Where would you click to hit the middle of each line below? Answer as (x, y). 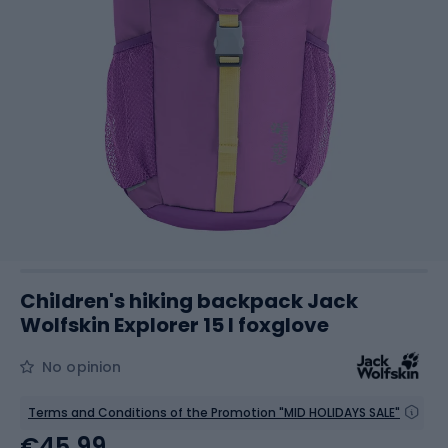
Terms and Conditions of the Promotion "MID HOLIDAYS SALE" (214, 412)
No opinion (82, 367)
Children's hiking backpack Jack (189, 301)
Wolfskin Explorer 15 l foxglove (174, 325)
